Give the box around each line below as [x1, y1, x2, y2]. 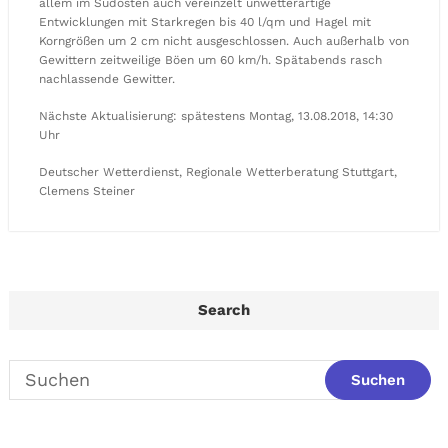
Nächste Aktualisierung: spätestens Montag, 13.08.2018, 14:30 [39, 108, 393, 123]
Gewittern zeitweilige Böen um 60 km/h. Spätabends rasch [39, 52, 382, 67]
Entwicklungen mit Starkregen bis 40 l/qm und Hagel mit [39, 14, 371, 29]
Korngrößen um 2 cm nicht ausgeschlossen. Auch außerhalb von [39, 33, 409, 48]
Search [198, 300, 250, 319]
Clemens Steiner [39, 183, 135, 198]
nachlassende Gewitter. [39, 71, 175, 86]
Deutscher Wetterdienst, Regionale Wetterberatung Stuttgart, [39, 164, 397, 179]
